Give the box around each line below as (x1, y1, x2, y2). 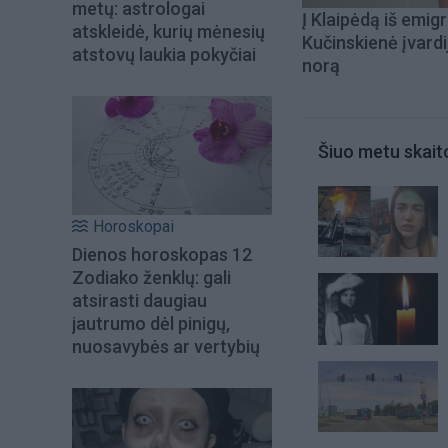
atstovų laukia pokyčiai (72, 44, 256, 66)
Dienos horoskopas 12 (72, 243, 252, 265)
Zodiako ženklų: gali (72, 266, 231, 288)
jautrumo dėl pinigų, (72, 312, 230, 334)
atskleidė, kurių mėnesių (72, 21, 265, 43)
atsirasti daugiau (72, 289, 207, 311)
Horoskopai (93, 216, 174, 236)
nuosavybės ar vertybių (72, 335, 260, 357)
